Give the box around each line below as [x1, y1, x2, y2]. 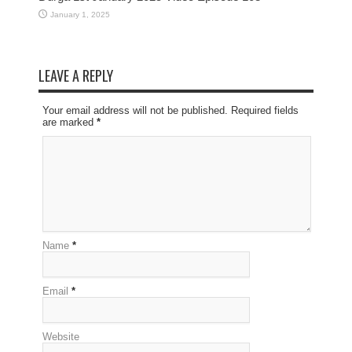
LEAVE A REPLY [38, 64, 113, 86]
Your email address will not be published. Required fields [42, 104, 299, 116]
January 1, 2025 [50, 9, 110, 19]
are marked [42, 115, 97, 128]
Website [42, 330, 79, 343]
